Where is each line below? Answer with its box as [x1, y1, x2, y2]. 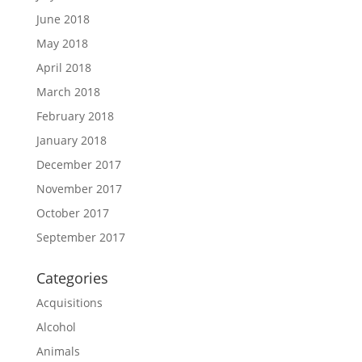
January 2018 [36, 133, 107, 148]
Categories [36, 268, 108, 288]
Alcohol [36, 319, 76, 335]
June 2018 [36, 11, 90, 27]
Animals [36, 343, 80, 359]
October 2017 [36, 205, 109, 221]
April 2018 [36, 60, 91, 75]
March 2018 [36, 84, 100, 99]
